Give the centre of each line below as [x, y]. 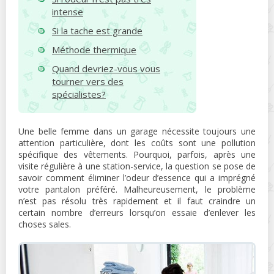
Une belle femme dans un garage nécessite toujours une [137, 131]
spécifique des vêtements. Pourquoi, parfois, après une [137, 154]
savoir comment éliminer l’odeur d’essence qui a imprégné [137, 178]
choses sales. [45, 224]
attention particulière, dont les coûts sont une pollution [137, 143]
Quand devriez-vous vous [106, 68]
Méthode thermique [94, 50]
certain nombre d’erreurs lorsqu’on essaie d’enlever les [137, 213]
